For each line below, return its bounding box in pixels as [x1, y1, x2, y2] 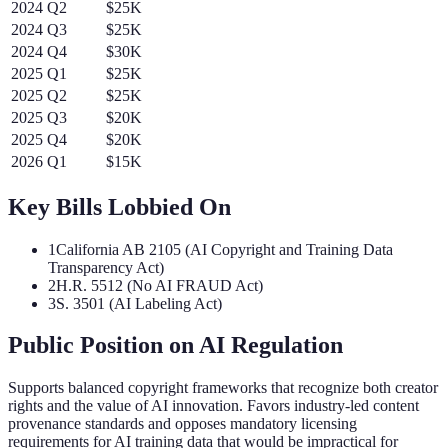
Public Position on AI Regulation [8, 332, 343, 359]
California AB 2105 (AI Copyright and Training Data [56, 240, 393, 258]
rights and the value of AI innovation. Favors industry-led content [8, 397, 419, 415]
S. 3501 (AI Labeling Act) [56, 294, 222, 312]
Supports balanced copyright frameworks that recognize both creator [8, 379, 438, 397]
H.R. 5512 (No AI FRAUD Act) [56, 276, 263, 294]
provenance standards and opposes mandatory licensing [8, 415, 357, 433]
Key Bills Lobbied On [8, 193, 231, 220]
